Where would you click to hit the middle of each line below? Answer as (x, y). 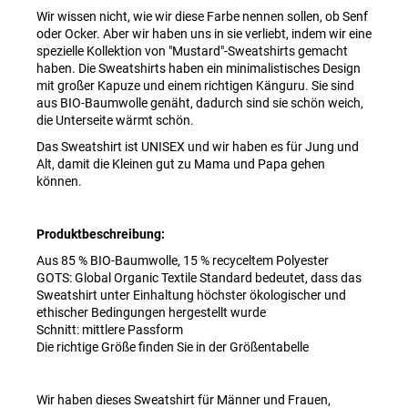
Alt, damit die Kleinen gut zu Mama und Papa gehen (181, 163)
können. (59, 181)
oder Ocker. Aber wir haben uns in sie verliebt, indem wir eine (204, 33)
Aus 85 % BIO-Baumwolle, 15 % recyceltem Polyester (183, 260)
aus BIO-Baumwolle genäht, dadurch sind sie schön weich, (200, 102)
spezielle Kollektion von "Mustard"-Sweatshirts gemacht (192, 51)
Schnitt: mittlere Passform (110, 329)
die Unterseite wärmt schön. (115, 120)
